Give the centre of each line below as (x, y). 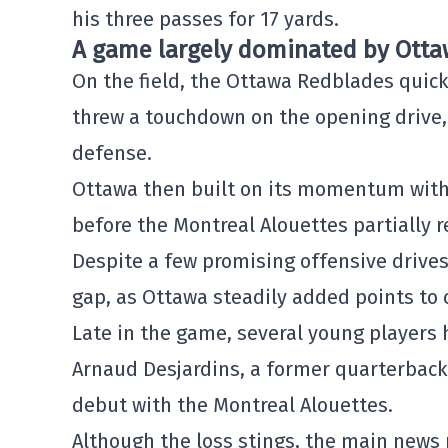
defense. (112, 153)
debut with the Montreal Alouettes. (232, 405)
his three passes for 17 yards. (205, 19)
